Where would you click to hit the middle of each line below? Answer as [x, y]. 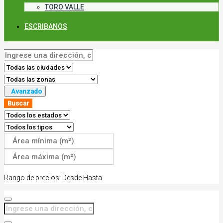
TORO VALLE [64, 7]
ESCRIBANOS [46, 26]
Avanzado [26, 91]
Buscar [18, 103]
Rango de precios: [32, 178]
